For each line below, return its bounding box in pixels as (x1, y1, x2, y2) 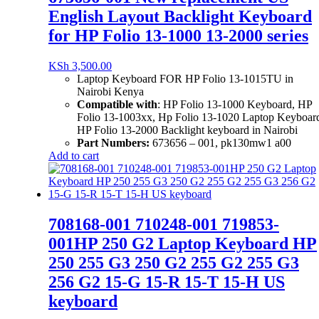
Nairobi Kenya (77, 85, 144, 98)
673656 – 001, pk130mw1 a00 (152, 137, 291, 150)
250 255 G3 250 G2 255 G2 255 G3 (48, 253, 299, 272)
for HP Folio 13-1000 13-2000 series (48, 26, 308, 46)
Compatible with (77, 98, 157, 111)
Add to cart (48, 150, 99, 162)
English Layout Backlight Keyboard (48, 7, 312, 26)
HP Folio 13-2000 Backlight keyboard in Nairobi (77, 124, 298, 137)
